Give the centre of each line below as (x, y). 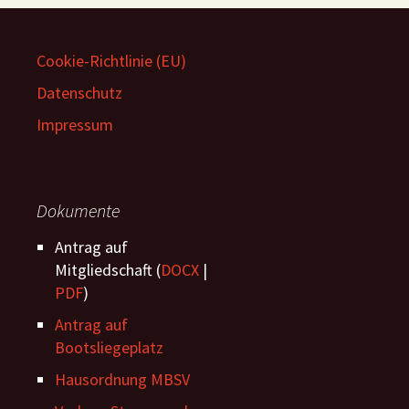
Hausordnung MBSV (122, 380)
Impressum (75, 125)
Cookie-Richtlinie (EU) (111, 61)
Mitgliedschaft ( (108, 270)
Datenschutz (79, 93)
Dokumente (78, 211)
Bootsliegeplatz (109, 348)
